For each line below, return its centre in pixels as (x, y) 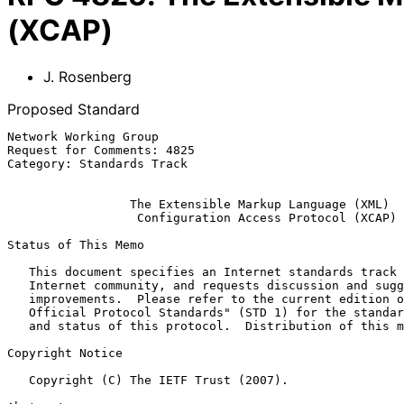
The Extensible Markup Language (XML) (260, 204)
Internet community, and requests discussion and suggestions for (18, 285)
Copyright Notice (65, 353)
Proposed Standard (73, 109)
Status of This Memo (76, 244)
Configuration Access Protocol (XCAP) (267, 217)
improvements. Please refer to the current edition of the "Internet (18, 298)
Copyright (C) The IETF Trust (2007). (18, 380)
